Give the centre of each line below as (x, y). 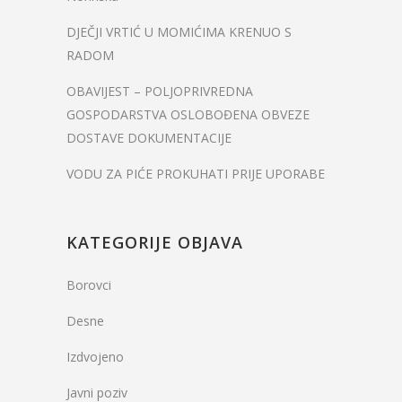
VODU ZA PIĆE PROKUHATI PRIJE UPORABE (196, 174)
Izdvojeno (95, 357)
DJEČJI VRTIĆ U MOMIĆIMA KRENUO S (179, 32)
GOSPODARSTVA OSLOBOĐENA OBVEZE (188, 114)
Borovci (89, 285)
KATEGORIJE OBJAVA (155, 242)
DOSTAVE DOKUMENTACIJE (149, 138)
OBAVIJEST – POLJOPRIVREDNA (160, 91)
